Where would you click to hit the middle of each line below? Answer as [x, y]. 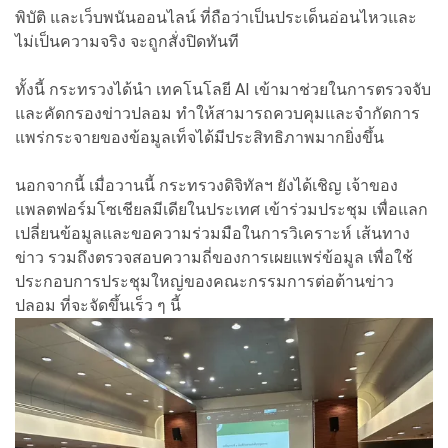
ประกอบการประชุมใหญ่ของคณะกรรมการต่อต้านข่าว [204, 282]
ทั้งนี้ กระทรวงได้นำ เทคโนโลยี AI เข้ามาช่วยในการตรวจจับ [223, 90]
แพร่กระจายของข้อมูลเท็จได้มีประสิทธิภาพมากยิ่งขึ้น [199, 138]
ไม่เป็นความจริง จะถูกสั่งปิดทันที [127, 42]
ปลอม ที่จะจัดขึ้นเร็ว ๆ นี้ [98, 306]
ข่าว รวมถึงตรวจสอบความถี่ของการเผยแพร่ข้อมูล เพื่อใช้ [214, 258]
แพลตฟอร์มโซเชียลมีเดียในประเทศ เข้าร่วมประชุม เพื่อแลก [221, 210]
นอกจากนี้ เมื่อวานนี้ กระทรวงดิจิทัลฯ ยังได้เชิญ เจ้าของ [206, 186]
